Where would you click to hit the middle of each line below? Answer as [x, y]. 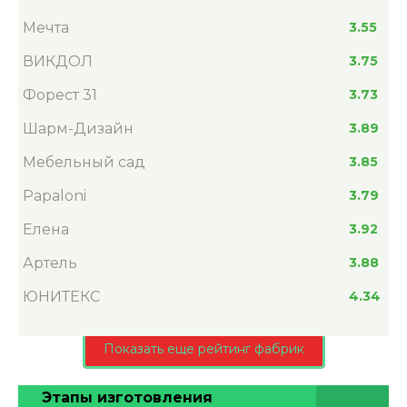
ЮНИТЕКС [61, 297]
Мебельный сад [84, 163]
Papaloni [55, 196]
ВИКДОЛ [58, 62]
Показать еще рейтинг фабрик [203, 349]
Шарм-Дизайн [78, 129]
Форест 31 [60, 95]
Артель [50, 263]
